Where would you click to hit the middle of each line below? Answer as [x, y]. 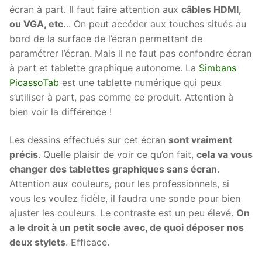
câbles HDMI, [211, 9]
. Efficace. [87, 242]
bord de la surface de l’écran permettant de [106, 38]
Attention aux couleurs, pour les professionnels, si [119, 183]
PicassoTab [34, 82]
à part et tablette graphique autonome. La [104, 68]
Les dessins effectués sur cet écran [89, 139]
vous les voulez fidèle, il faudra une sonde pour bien [125, 198]
